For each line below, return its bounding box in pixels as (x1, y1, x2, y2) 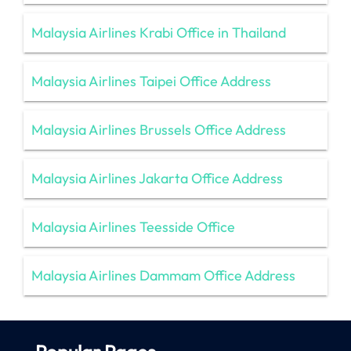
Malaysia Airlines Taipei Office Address (31, 71, 271, 90)
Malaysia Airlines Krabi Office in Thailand (31, 23, 286, 42)
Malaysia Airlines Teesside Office (31, 217, 235, 236)
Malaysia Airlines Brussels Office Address (31, 120, 286, 139)
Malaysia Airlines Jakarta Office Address (31, 168, 283, 187)
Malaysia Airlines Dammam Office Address (31, 266, 295, 284)
